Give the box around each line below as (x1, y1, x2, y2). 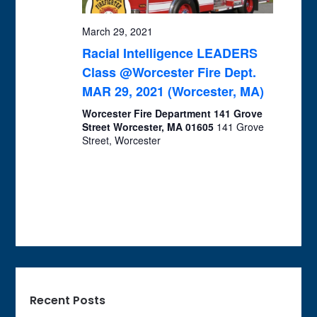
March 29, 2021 (81, 23, 153, 38)
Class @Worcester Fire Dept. (81, 62, 256, 81)
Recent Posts (30, 292, 106, 309)
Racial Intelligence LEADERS (81, 43, 258, 62)
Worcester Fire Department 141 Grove (81, 105, 263, 120)
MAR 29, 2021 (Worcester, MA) (81, 81, 264, 100)
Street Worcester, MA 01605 (81, 119, 217, 134)
